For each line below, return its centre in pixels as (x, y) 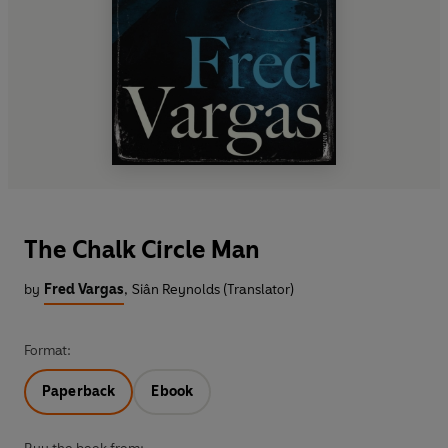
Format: (47, 350)
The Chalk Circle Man (142, 249)
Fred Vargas (84, 289)
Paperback (79, 391)
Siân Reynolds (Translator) (213, 289)
